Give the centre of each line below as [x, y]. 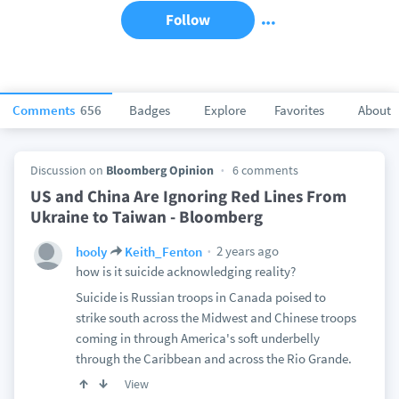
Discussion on [68, 170]
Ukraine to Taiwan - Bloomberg [146, 216]
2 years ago [246, 251]
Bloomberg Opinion [159, 170]
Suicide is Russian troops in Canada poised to [200, 297]
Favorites [299, 110]
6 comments [265, 170]
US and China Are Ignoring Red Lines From [188, 196]
